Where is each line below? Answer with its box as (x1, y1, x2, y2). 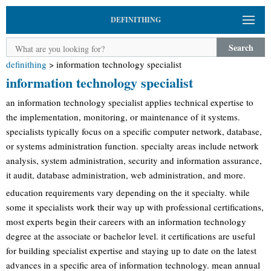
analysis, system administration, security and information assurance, (6, 154, 262, 166)
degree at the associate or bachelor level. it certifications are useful (6, 229, 255, 242)
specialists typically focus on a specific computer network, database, (6, 125, 262, 137)
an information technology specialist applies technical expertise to (6, 96, 253, 108)
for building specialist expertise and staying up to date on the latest (6, 244, 256, 256)
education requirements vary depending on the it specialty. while (6, 186, 250, 198)
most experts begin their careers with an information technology (6, 215, 246, 227)
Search (228, 41, 253, 54)
